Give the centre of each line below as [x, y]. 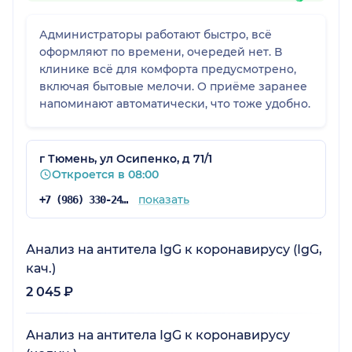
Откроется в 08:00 [105, 175]
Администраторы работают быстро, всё [156, 35]
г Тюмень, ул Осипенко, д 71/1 [126, 159]
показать [163, 200]
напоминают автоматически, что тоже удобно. [175, 104]
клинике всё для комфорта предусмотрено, [168, 70]
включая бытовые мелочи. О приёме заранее [173, 87]
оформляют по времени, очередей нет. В [161, 52]
